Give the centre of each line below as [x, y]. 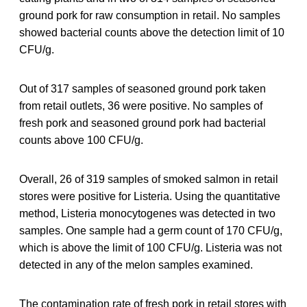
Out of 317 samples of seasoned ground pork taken [143, 88]
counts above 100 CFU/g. [81, 140]
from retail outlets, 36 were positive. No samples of [141, 106]
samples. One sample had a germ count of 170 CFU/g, [151, 230]
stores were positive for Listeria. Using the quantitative [150, 196]
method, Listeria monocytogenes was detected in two [147, 213]
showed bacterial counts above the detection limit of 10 [152, 32]
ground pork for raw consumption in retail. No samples [150, 15]
